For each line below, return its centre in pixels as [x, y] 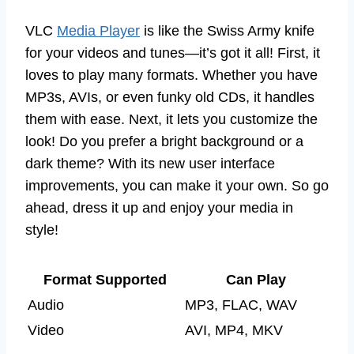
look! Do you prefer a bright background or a [164, 141]
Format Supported [105, 279]
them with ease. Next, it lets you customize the [171, 119]
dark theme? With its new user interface [150, 163]
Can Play [256, 279]
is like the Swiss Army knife [227, 30]
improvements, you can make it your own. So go [177, 185]
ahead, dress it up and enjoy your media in [159, 207]
